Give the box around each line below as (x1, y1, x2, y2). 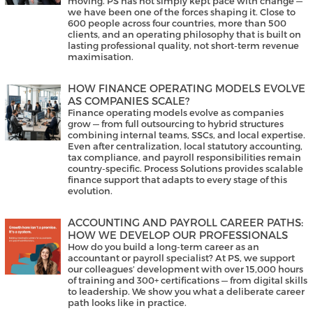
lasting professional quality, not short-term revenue (68, 40, 299, 52)
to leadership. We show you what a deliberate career (68, 286, 305, 298)
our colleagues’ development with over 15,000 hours (68, 263, 303, 275)
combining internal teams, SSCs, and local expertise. (68, 129, 305, 141)
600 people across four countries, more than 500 (68, 17, 286, 29)
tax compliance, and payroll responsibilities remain (68, 152, 301, 163)
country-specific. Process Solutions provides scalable (68, 163, 303, 175)
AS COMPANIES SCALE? (68, 94, 190, 108)
